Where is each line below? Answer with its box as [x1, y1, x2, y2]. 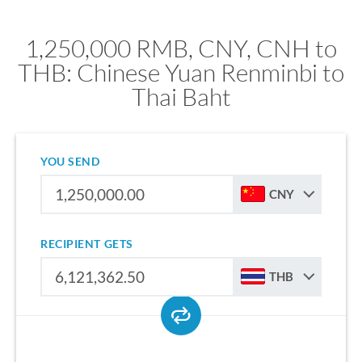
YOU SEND [40, 154, 100, 168]
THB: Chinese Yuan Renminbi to [18, 57, 344, 87]
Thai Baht [131, 82, 231, 112]
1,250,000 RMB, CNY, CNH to [25, 33, 337, 63]
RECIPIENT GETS [40, 237, 133, 250]
